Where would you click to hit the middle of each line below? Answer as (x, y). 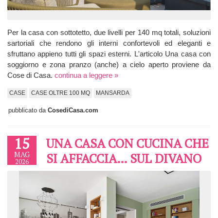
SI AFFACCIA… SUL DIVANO (124, 158)
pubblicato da (28, 110)
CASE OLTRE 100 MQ (61, 93)
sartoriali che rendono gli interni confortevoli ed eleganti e (109, 43)
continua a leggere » (86, 75)
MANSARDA (113, 93)
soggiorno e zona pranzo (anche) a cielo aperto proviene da (109, 64)
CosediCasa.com (73, 110)
